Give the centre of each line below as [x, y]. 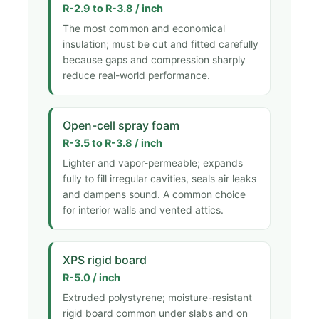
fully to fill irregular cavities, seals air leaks [159, 178]
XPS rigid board [105, 260]
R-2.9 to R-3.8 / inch [113, 8]
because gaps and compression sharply [154, 59]
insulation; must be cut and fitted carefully [161, 44]
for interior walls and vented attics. [143, 210]
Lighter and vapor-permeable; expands [153, 163]
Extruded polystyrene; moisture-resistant [157, 297]
